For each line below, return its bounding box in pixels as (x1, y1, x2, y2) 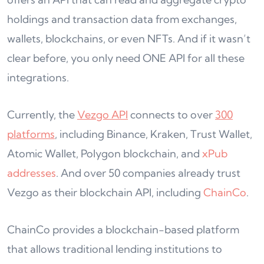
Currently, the (7, 107, 77, 121)
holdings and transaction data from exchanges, (7, 12, 237, 26)
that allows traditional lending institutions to (7, 242, 222, 256)
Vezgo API (77, 107, 128, 121)
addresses (7, 166, 56, 180)
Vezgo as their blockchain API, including (7, 185, 203, 199)
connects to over (128, 107, 215, 121)
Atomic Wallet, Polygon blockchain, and (7, 146, 202, 160)
